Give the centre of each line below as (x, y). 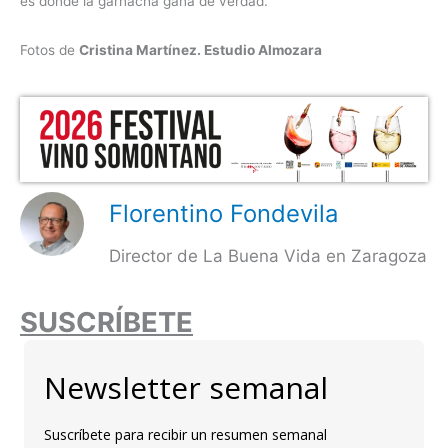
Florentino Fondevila (223, 213)
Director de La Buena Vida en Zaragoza (268, 255)
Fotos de (49, 50)
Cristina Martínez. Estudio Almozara (200, 50)
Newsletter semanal (186, 388)
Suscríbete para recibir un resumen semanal (185, 435)
